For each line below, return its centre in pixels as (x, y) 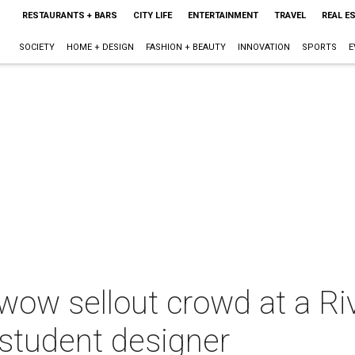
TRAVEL (290, 15)
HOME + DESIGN (100, 47)
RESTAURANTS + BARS (69, 15)
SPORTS (319, 47)
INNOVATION (263, 47)
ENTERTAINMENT (223, 15)
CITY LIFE (152, 15)
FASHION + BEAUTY (185, 47)
